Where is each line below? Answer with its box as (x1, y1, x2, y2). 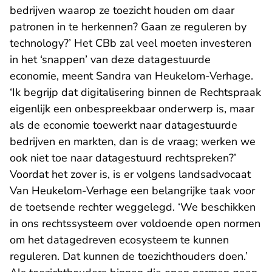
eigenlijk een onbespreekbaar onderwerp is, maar (10, 101, 254, 117)
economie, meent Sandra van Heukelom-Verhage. (10, 69, 253, 84)
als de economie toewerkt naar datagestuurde (10, 118, 237, 133)
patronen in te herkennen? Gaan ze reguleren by (10, 19, 246, 35)
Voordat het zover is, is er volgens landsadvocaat (10, 167, 251, 182)
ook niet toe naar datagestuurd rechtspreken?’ (10, 151, 236, 166)
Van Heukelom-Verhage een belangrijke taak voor (10, 183, 255, 199)
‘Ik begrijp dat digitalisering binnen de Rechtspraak (10, 85, 261, 100)
